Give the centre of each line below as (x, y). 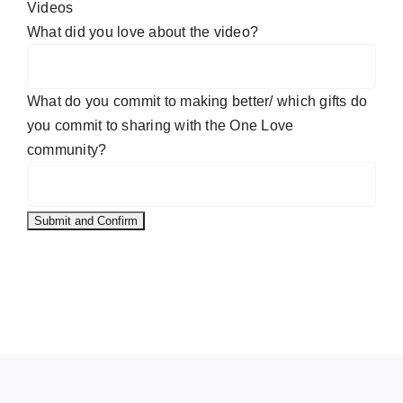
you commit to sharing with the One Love (161, 126)
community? (67, 150)
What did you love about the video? (143, 32)
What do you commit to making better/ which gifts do (197, 102)
